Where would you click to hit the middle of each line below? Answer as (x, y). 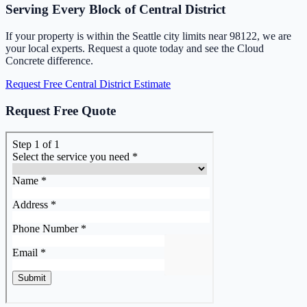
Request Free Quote (61, 110)
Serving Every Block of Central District (115, 10)
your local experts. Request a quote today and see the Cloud (135, 49)
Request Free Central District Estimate (88, 84)
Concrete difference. (49, 61)
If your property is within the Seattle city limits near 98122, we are (148, 36)
